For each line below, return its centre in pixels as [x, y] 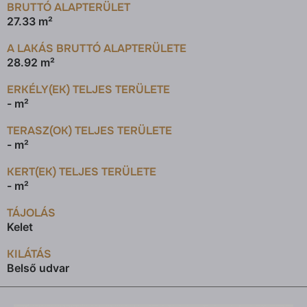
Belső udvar [38, 268]
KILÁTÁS [29, 254]
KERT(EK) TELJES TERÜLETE [82, 172]
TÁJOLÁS [31, 213]
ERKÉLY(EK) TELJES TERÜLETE [88, 90]
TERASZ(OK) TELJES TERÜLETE [89, 131]
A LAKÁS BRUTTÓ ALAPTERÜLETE [97, 49]
